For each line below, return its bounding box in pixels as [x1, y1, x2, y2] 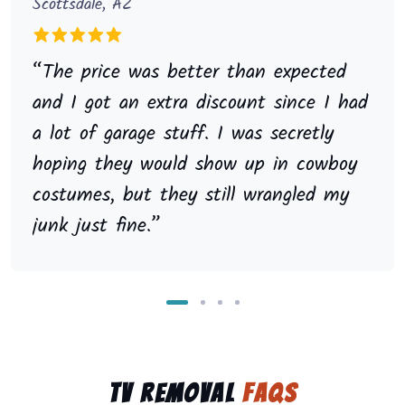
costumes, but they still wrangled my [33, 180, 349, 212]
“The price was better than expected [33, 57, 346, 89]
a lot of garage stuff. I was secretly [33, 118, 334, 151]
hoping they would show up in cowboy [33, 149, 357, 182]
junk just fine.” [33, 211, 161, 243]
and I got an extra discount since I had [33, 88, 368, 120]
